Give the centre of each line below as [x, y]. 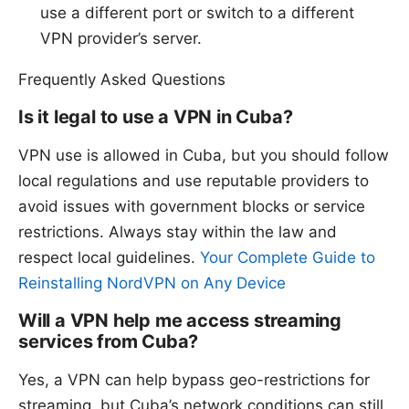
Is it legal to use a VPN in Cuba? [156, 117]
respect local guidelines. [109, 258]
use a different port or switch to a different [197, 13]
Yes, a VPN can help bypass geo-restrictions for [194, 380]
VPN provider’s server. [121, 39]
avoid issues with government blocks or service [192, 207]
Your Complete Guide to [288, 258]
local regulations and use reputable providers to [194, 181]
